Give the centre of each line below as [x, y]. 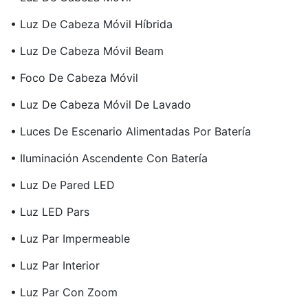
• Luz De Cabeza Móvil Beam [87, 51]
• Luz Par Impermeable [70, 239]
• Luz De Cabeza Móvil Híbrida [91, 24]
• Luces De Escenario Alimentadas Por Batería [131, 131]
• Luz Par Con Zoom [64, 292]
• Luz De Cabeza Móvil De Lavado [101, 104]
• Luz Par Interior [55, 265]
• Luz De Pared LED [63, 185]
